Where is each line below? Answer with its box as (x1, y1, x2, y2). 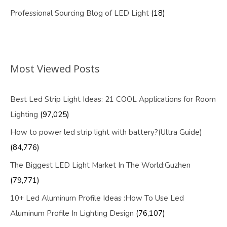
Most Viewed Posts (10, 62, 100, 76)
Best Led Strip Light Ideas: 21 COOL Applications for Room (10, 94, 216, 105)
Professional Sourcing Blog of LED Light (10, 8, 149, 19)
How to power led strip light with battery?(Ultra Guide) (10, 127, 202, 138)
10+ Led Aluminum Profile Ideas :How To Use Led (10, 193, 184, 204)
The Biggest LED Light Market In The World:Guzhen (10, 160, 191, 171)
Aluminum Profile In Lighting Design (10, 208, 134, 219)
